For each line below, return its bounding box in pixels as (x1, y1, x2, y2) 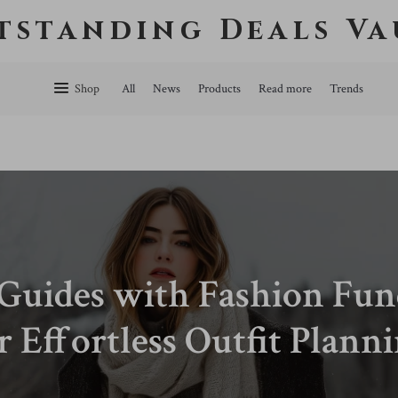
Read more (259, 81, 312, 97)
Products (198, 81, 241, 97)
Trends (330, 81, 363, 97)
